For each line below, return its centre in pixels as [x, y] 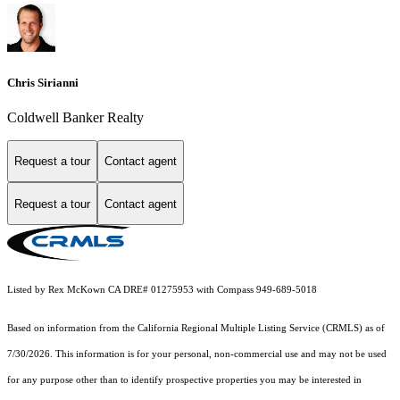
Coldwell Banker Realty [75, 117]
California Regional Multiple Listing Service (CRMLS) [250, 329]
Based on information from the [72, 329]
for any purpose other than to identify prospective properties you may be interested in [184, 380]
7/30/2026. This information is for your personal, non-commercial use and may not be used [197, 354]
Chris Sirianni [43, 82]
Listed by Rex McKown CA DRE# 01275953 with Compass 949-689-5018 [162, 290]
